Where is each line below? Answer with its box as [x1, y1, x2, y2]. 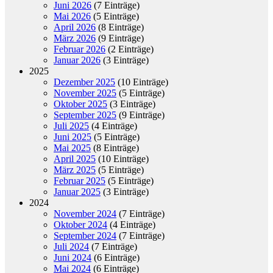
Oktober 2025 [54, 98, 107, 109]
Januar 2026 [54, 54, 101, 65]
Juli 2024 [54, 241, 89, 252]
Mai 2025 [54, 142, 91, 153]
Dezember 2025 [54, 76, 115, 87]
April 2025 [54, 153, 96, 164]
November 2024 [54, 208, 116, 219]
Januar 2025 [54, 186, 101, 197]
